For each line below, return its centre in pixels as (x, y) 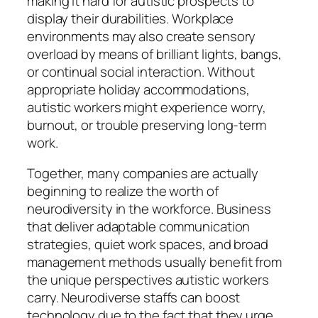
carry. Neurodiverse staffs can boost (134, 298)
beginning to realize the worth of (123, 191)
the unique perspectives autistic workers (148, 280)
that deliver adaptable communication (139, 227)
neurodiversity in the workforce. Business (149, 209)
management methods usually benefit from (155, 262)
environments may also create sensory (142, 36)
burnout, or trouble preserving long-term (147, 125)
